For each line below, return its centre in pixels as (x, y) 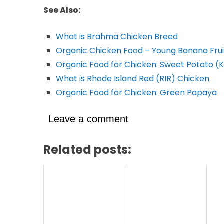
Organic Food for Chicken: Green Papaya (136, 92)
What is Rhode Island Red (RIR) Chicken (133, 78)
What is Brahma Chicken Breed (117, 36)
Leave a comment (88, 119)
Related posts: (87, 149)
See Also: (62, 10)
